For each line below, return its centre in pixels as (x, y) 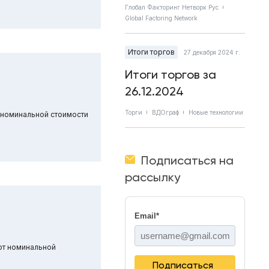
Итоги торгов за (171, 74)
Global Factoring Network (161, 18)
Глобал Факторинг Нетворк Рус (172, 7)
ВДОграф (165, 112)
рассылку (153, 177)
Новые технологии (216, 112)
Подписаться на (187, 160)
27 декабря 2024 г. (212, 52)
